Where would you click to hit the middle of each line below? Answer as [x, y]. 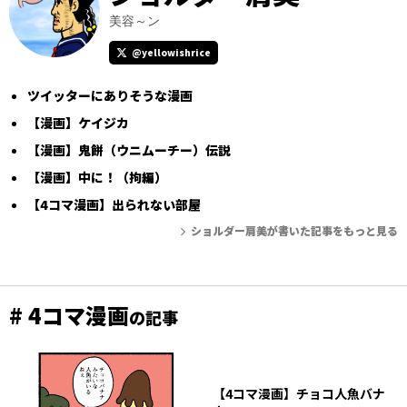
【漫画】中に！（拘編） [97, 177]
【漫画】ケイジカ [78, 122]
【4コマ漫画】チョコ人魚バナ [299, 393]
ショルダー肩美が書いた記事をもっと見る [294, 230]
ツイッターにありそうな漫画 [110, 95]
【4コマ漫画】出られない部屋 [114, 204]
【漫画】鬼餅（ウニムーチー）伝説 [129, 149]
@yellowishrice [171, 52]
